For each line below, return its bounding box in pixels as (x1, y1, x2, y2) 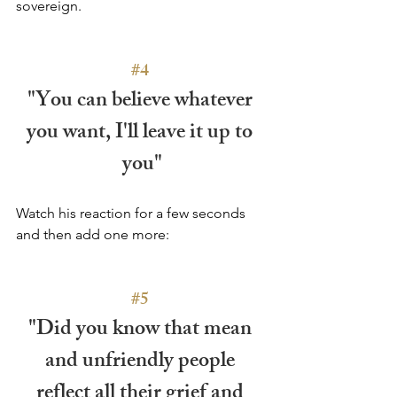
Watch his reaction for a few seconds (16, 204, 249, 222)
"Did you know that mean (27, 311, 256, 349)
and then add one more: (16, 225, 169, 243)
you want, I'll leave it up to (27, 114, 257, 152)
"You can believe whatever (27, 82, 257, 121)
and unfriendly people (44, 343, 239, 381)
